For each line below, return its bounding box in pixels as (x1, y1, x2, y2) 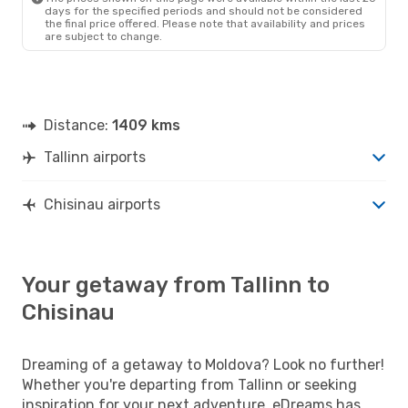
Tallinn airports (44, 148, 146, 166)
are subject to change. (45, 29, 162, 43)
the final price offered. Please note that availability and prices (45, 16, 365, 30)
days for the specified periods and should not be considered (45, 4, 362, 17)
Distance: (44, 116, 112, 134)
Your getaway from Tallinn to (22, 271, 330, 298)
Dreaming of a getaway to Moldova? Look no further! (22, 355, 384, 373)
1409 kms (112, 116, 180, 134)
